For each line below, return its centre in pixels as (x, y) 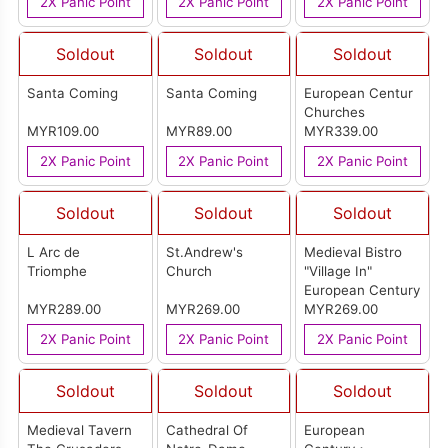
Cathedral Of (206, 430)
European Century (362, 290)
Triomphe (57, 271)
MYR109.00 (63, 131)
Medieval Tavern (80, 430)
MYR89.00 (198, 131)
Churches (335, 112)
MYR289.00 (64, 309)
